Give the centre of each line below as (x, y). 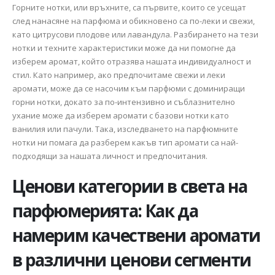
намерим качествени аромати (136, 235)
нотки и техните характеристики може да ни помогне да (124, 48)
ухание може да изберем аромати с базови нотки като (121, 115)
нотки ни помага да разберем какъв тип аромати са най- (125, 142)
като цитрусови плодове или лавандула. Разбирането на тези (135, 34)
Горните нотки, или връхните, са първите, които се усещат (129, 7)
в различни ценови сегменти (132, 260)
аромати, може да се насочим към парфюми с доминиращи (129, 88)
